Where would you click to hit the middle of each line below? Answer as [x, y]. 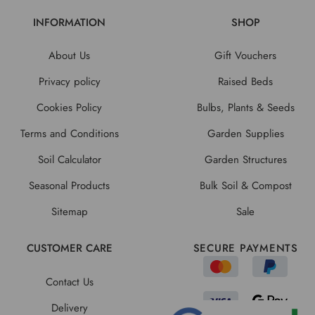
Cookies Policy [70, 108]
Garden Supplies [245, 134]
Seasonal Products [70, 186]
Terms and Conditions [69, 134]
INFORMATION [70, 22]
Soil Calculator [69, 160]
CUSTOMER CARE [69, 249]
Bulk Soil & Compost [245, 186]
